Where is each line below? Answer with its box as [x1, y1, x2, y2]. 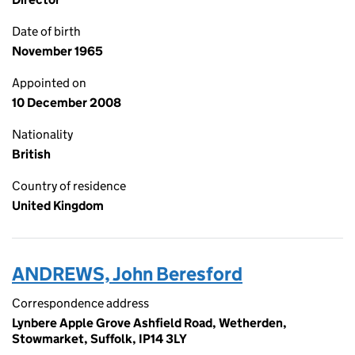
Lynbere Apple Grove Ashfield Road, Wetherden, [12, 315, 287, 330]
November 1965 [12, 44, 103, 59]
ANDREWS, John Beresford [12, 262, 242, 285]
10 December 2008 [12, 95, 121, 110]
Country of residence [12, 178, 126, 193]
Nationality [12, 127, 73, 142]
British [12, 147, 51, 162]
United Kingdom [12, 198, 104, 213]
